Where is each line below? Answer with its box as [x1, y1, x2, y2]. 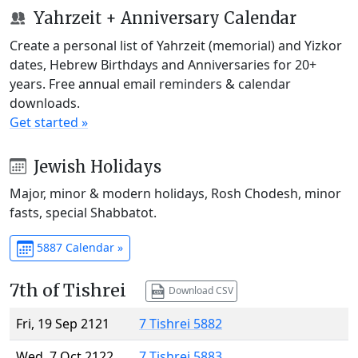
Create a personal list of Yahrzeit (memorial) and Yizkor [10, 36, 342, 54]
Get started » [10, 113, 88, 131]
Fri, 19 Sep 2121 [16, 315, 109, 333]
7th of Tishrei [10, 280, 126, 302]
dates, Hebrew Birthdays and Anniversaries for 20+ [10, 55, 316, 74]
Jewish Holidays [29, 156, 161, 177]
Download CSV [165, 283, 233, 297]
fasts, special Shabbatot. [10, 204, 157, 222]
